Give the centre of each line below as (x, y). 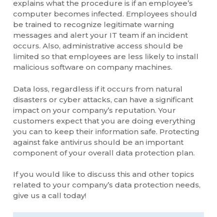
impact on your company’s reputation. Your (94, 110)
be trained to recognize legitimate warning (93, 25)
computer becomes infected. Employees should (105, 14)
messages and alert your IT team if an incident (100, 35)
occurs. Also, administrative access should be (98, 46)
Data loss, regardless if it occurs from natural (98, 89)
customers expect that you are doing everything (104, 121)
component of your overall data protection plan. (104, 153)
